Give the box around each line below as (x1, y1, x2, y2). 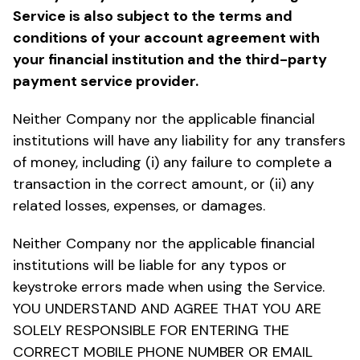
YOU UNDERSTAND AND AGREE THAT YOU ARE (13, 298, 321, 318)
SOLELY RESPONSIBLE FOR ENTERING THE (13, 320, 289, 340)
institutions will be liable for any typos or (13, 255, 287, 275)
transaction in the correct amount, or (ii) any (13, 174, 314, 194)
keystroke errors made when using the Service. (13, 276, 325, 297)
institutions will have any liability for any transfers (13, 130, 346, 150)
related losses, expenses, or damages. (13, 195, 273, 215)
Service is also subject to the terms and (13, 6, 292, 26)
